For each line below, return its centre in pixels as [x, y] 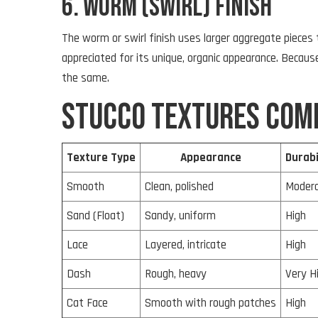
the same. [86, 78]
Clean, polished [179, 186]
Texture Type [101, 157]
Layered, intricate [186, 245]
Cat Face [87, 303]
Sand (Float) [95, 215]
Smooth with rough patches [210, 303]
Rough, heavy [176, 274]
